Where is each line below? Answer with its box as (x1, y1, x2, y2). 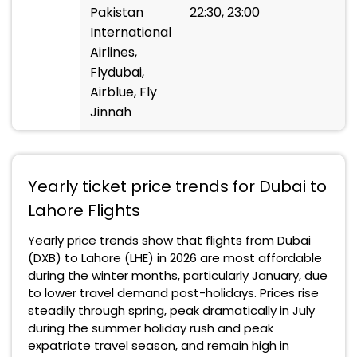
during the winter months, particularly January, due (28, 267, 328, 284)
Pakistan (90, 3, 143, 22)
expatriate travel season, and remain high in (28, 337, 289, 354)
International (90, 23, 171, 41)
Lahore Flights (28, 199, 140, 222)
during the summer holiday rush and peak (28, 320, 273, 336)
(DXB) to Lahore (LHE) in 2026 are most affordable (28, 249, 322, 266)
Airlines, (90, 43, 137, 61)
